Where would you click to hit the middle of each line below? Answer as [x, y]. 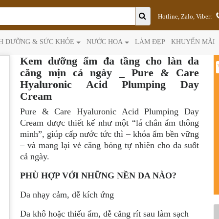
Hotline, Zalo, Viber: [185, 17]
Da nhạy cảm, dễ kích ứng [67, 195]
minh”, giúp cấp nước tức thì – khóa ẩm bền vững [109, 134]
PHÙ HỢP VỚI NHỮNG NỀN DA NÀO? [99, 175]
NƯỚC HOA [105, 42]
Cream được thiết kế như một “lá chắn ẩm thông [109, 123]
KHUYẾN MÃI [193, 42]
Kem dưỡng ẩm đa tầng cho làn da [109, 61]
